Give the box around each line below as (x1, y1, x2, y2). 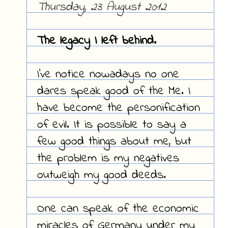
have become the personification (37, 99, 200, 118)
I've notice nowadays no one (37, 66, 179, 84)
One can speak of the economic (37, 200, 199, 218)
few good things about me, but (37, 133, 191, 151)
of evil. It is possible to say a (37, 116, 186, 134)
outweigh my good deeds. (37, 166, 166, 185)
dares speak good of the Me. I (37, 82, 190, 101)
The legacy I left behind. (37, 32, 156, 50)
